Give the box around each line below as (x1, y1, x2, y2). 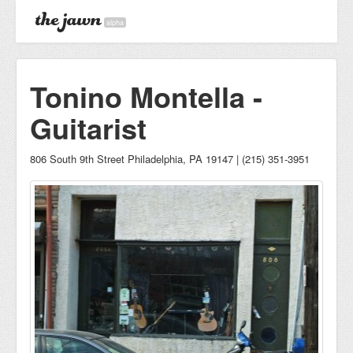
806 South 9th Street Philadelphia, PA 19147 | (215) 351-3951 (30, 151, 310, 166)
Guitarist (30, 107, 147, 148)
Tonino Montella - (30, 76, 262, 117)
